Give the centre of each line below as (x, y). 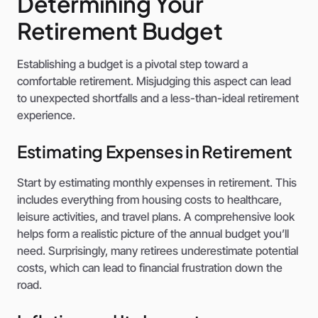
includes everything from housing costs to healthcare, (149, 200)
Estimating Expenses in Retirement (155, 152)
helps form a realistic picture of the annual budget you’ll (153, 234)
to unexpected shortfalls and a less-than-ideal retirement (158, 98)
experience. (46, 115)
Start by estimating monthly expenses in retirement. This (157, 183)
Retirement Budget (120, 31)
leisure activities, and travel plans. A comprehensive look (156, 217)
